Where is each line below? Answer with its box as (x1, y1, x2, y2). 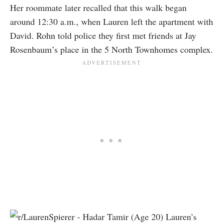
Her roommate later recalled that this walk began (10, 1, 187, 14)
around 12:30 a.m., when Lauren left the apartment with (10, 15, 213, 28)
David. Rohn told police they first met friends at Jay (10, 29, 196, 42)
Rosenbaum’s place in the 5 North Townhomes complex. (10, 43, 213, 56)
